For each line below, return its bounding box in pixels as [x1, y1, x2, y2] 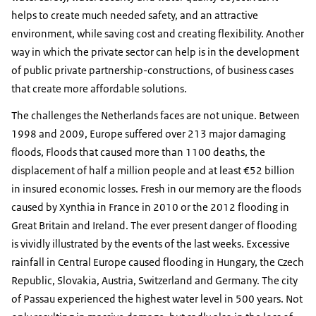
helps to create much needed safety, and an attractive [11, 8, 258, 23]
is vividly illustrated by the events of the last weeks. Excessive [11, 237, 290, 251]
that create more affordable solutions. [11, 82, 187, 96]
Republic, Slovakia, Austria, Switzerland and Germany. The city [11, 274, 298, 288]
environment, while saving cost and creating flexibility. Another [11, 27, 304, 41]
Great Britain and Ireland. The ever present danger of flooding [11, 219, 297, 233]
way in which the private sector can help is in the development [11, 45, 299, 59]
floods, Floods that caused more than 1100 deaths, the [11, 145, 265, 159]
